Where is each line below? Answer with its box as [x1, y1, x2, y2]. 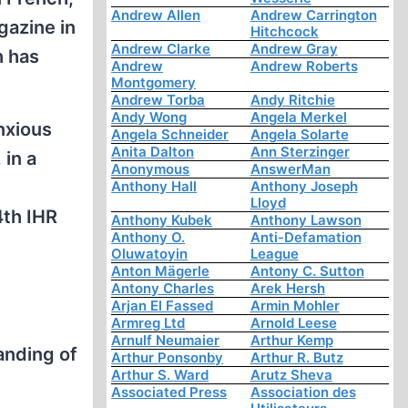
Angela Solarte [250, 126, 349, 144]
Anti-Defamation [250, 229, 362, 247]
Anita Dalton [111, 143, 195, 161]
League [250, 245, 299, 263]
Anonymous [111, 160, 190, 178]
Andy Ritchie [250, 91, 335, 109]
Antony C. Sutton [250, 262, 364, 280]
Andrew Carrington [250, 6, 377, 25]
